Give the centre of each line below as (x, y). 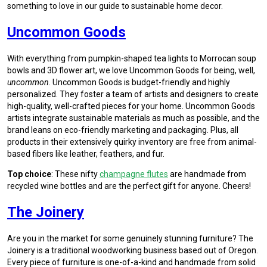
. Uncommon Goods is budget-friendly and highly (139, 82)
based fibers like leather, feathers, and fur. (86, 153)
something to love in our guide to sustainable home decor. (115, 6)
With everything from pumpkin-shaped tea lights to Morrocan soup (132, 58)
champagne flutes (134, 174)
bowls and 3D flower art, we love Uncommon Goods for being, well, (131, 70)
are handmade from (207, 174)
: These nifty (75, 174)
